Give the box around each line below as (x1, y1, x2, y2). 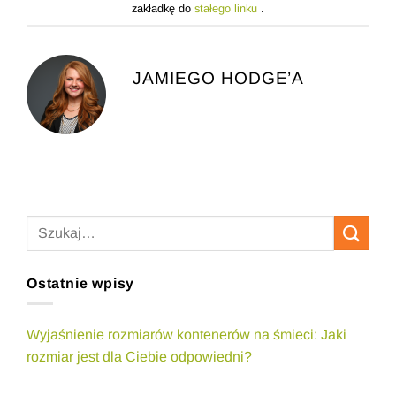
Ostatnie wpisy (27, 275, 135, 291)
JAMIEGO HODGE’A (133, 68, 305, 88)
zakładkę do (132, 2, 194, 16)
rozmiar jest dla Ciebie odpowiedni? (27, 348, 252, 364)
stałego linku (194, 2, 257, 16)
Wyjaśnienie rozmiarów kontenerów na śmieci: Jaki (27, 326, 346, 342)
